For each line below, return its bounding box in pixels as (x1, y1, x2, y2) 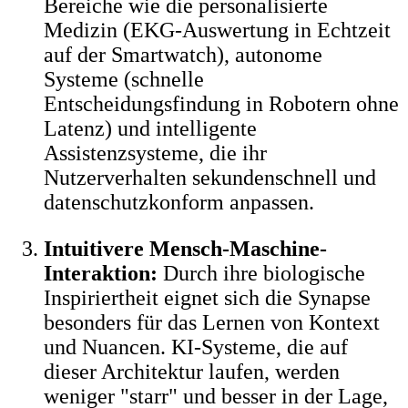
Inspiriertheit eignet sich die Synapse (44, 285, 371, 310)
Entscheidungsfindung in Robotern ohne (44, 91, 399, 116)
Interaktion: (44, 260, 158, 285)
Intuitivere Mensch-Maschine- (44, 236, 327, 260)
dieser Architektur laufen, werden (44, 359, 340, 383)
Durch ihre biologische (158, 260, 365, 285)
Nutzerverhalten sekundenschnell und (44, 165, 376, 189)
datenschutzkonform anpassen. (44, 189, 314, 214)
